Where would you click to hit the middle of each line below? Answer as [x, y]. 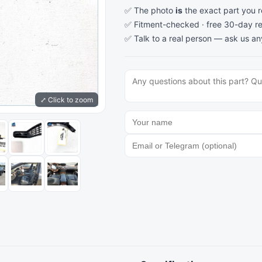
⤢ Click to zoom [67, 100]
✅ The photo [150, 10]
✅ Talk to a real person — [175, 38]
